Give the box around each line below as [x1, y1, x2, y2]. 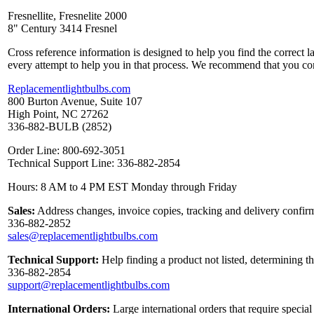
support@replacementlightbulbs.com [8, 278, 170, 291]
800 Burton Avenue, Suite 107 [8, 95, 142, 107]
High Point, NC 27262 [8, 107, 109, 120]
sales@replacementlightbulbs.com [8, 229, 158, 242]
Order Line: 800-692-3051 [8, 144, 125, 156]
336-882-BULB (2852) [8, 120, 111, 132]
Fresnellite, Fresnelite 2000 [8, 9, 127, 22]
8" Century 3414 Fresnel [8, 22, 117, 34]
